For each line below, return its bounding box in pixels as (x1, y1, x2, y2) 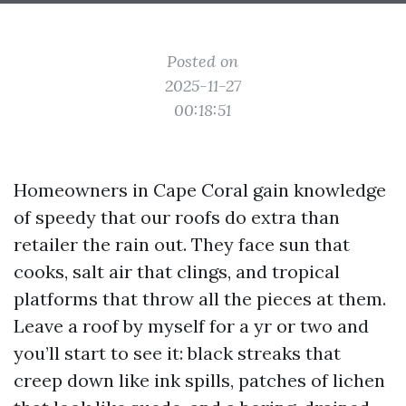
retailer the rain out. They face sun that (14, 233, 350, 256)
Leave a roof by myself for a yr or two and (14, 314, 369, 337)
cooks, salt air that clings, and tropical (14, 260, 340, 283)
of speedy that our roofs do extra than (14, 206, 340, 228)
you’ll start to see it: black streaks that (14, 342, 341, 364)
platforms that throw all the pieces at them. (14, 287, 386, 310)
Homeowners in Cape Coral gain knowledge (14, 179, 386, 201)
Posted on (167, 51, 239, 72)
